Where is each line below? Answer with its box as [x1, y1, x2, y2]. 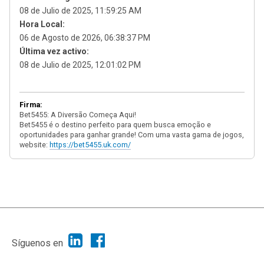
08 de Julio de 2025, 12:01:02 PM [19, 60, 141, 70]
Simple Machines [146, 228, 194, 235]
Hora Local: [19, 19, 65, 29]
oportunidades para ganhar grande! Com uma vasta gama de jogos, [19, 130, 244, 139]
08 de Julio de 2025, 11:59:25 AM [19, 6, 141, 15]
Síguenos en [12, 237, 65, 249]
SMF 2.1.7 [70, 228, 99, 235]
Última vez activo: [19, 47, 89, 56]
